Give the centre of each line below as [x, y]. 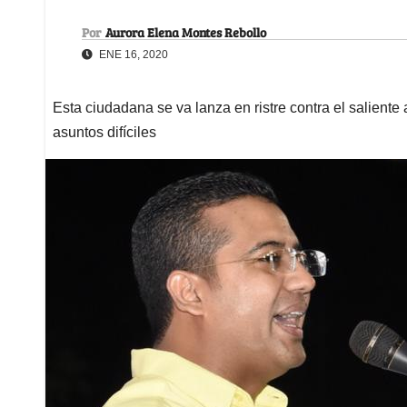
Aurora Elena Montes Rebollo [186, 32]
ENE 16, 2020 [132, 54]
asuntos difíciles [104, 132]
